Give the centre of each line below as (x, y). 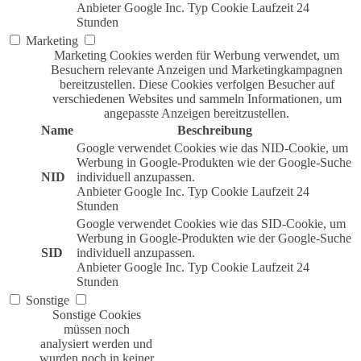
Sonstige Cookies (96, 314)
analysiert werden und (96, 343)
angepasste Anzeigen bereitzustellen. (197, 113)
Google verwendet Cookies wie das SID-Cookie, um (211, 223)
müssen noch (96, 329)
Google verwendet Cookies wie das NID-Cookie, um (212, 147)
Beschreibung (214, 130)
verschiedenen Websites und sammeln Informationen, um (197, 98)
